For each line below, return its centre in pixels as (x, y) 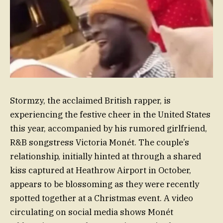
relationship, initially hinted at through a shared (106, 157)
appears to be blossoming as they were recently (105, 184)
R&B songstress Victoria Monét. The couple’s (100, 143)
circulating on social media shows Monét (92, 212)
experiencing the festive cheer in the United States (110, 115)
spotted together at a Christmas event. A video (102, 198)
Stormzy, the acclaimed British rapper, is (90, 101)
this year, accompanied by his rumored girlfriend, (109, 129)
